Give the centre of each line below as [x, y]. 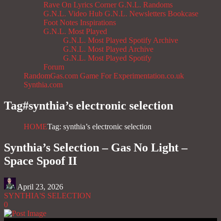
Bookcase [183, 14]
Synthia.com [43, 85]
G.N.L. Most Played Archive [108, 49]
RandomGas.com [51, 76]
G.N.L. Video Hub [73, 14]
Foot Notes [61, 23]
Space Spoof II [40, 161]
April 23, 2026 [40, 187]
